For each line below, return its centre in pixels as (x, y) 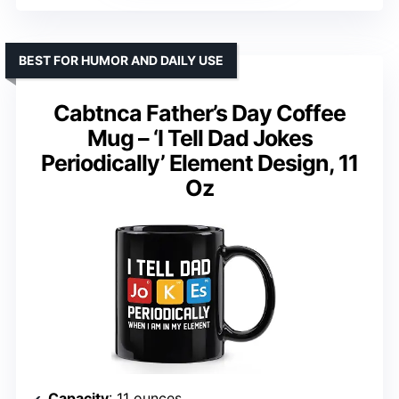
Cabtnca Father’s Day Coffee (199, 114)
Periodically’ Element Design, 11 (199, 163)
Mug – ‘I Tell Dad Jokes (199, 138)
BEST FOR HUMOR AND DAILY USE (121, 61)
